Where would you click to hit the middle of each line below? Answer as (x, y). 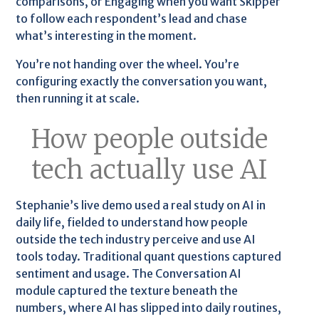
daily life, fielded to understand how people (132, 222)
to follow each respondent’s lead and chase (132, 18)
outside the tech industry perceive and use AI (136, 239)
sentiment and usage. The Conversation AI (129, 273)
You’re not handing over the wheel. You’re (128, 64)
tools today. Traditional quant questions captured (149, 256)
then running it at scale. (78, 98)
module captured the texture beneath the (127, 290)
